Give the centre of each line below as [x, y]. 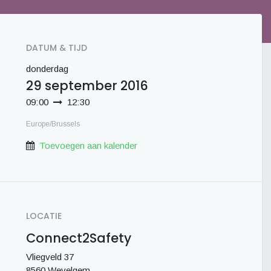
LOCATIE [44, 216]
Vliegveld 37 [50, 257]
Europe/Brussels [53, 124]
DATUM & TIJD [57, 48]
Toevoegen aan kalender [88, 145]
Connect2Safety [79, 238]
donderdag [47, 69]
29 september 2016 [87, 86]
